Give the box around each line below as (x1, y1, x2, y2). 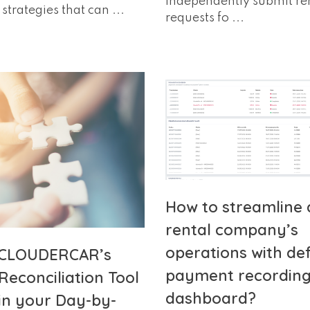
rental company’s (165, 219, 298, 239)
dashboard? (165, 288, 256, 308)
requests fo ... (165, 12, 244, 25)
